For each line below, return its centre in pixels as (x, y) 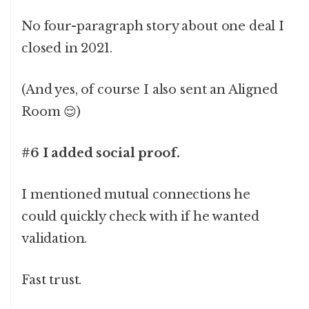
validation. (54, 239)
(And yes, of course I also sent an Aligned (150, 90)
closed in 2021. (67, 49)
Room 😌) (51, 112)
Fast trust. (52, 280)
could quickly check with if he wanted (140, 217)
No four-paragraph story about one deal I (153, 27)
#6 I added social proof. (101, 153)
